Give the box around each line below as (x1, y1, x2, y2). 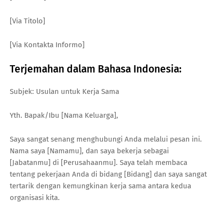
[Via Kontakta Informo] (10, 40, 85, 49)
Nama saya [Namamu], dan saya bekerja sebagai (10, 146, 169, 155)
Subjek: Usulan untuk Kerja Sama (10, 87, 119, 96)
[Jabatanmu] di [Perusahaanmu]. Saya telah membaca (10, 158, 187, 167)
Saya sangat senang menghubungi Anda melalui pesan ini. (10, 134, 202, 144)
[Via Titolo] (10, 16, 45, 25)
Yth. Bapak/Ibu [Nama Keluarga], (10, 110, 118, 120)
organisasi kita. (10, 193, 60, 202)
